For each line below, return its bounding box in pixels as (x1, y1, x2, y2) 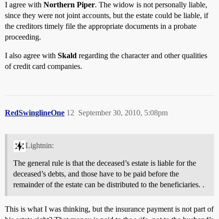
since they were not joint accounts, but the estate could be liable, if (5, 11, 208, 20)
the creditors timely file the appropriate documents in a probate (5, 22, 197, 31)
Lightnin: (25, 141, 54, 150)
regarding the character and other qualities (77, 51, 207, 60)
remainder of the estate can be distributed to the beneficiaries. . (13, 180, 204, 189)
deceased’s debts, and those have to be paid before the (13, 169, 179, 178)
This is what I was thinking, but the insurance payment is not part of (5, 204, 214, 213)
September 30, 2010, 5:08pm (78, 109, 168, 117)
